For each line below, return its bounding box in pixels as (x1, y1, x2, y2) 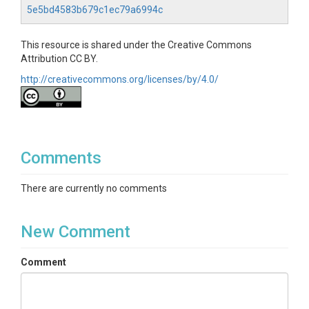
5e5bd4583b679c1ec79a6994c (27, 4, 163, 15)
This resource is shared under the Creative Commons (21, 39, 252, 50)
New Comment (21, 222, 130, 241)
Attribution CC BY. (21, 53, 98, 64)
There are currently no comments (21, 183, 167, 194)
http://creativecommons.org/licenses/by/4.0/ (21, 74, 219, 85)
